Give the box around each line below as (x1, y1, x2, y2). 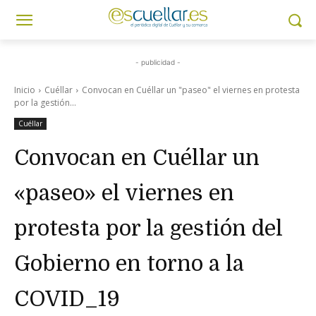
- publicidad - (135, 58, 181, 66)
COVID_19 (14, 287, 120, 311)
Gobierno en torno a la (14, 252, 244, 276)
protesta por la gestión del (14, 217, 283, 241)
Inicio (14, 84, 35, 96)
